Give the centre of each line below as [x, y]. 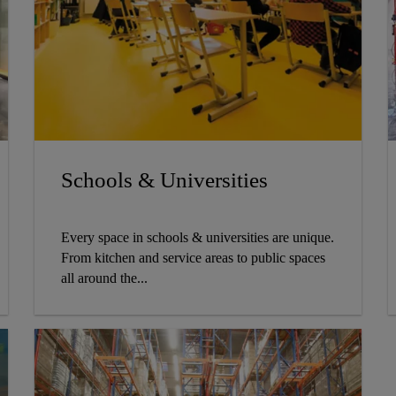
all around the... [104, 278]
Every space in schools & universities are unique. [197, 238]
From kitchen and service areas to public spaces [193, 258]
